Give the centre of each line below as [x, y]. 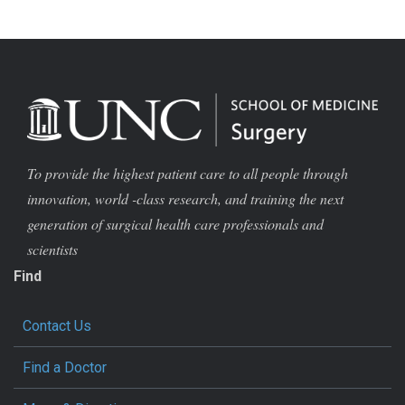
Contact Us [57, 325]
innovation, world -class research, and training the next [185, 199]
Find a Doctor [65, 367]
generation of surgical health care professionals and [175, 224]
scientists [52, 250]
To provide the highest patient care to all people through [188, 174]
